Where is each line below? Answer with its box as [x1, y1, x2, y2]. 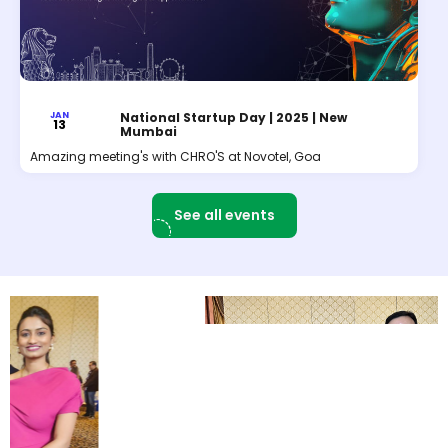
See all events [173, 205, 275, 226]
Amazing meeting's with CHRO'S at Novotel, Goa [30, 148, 321, 166]
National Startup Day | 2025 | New [119, 109, 347, 127]
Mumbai [119, 123, 177, 141]
